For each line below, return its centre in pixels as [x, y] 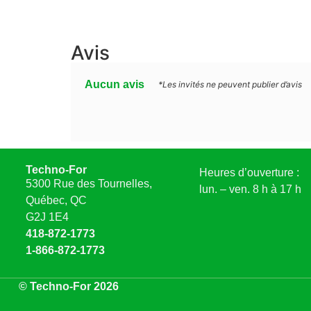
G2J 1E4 [47, 217]
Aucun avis [115, 84]
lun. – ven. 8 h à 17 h [250, 189]
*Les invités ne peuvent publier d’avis [230, 84]
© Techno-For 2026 [68, 287]
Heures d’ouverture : [249, 172]
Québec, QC [56, 200]
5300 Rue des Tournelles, [89, 183]
